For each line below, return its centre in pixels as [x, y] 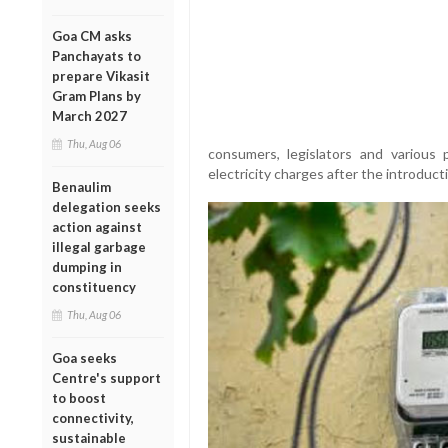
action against [97, 226]
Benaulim [81, 186]
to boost [79, 397]
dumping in [87, 266]
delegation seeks [106, 206]
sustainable [89, 437]
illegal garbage [99, 246]
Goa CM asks [92, 35]
